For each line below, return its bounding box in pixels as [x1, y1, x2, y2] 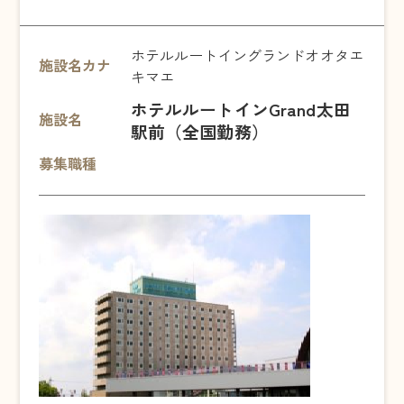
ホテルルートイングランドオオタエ [130, 44, 364, 66]
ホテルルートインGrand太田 [130, 96, 351, 121]
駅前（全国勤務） [130, 118, 269, 143]
